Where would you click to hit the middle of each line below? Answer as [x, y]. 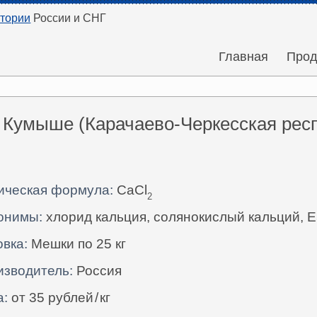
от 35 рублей [51, 298]
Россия [98, 271]
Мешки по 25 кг [77, 244]
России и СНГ [69, 18]
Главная [244, 57]
